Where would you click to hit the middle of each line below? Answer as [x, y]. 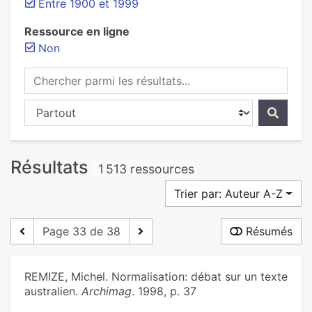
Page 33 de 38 [81, 232]
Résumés [267, 232]
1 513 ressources [147, 169]
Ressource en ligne [77, 31]
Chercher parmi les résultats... [102, 75]
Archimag [107, 291]
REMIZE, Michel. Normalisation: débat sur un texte [156, 277]
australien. [53, 291]
